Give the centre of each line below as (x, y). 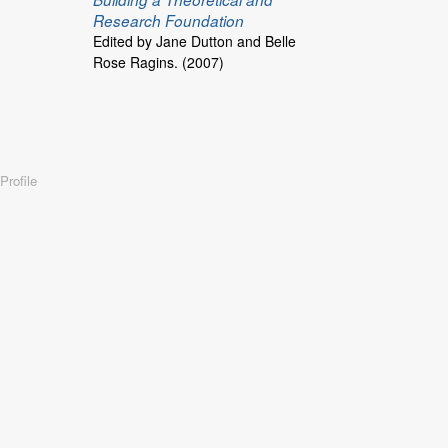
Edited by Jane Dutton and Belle (194, 40)
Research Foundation (168, 20)
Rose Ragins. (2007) (158, 61)
